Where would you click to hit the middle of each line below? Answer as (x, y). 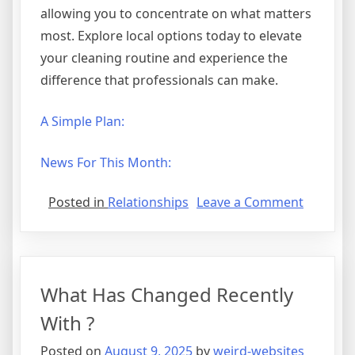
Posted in (78, 202)
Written (325, 334)
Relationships (148, 202)
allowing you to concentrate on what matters (176, 13)
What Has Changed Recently (167, 294)
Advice (322, 258)
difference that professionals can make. (159, 80)
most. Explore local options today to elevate (171, 35)
